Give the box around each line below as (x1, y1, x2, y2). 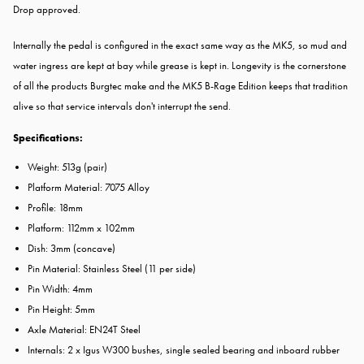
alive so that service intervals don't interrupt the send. (13, 99, 231, 114)
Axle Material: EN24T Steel (28, 323, 141, 337)
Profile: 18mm (28, 201, 83, 215)
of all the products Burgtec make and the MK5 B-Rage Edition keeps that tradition (13, 79, 348, 93)
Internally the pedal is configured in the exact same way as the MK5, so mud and (13, 38, 347, 53)
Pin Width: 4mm (28, 282, 93, 297)
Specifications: (13, 131, 83, 145)
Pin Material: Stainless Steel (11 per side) (28, 262, 196, 276)
